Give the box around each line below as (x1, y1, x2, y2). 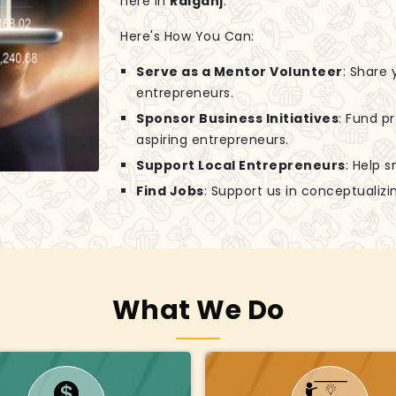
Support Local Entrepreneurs (136, 156, 346, 175)
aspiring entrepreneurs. (136, 131, 289, 149)
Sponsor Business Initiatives (136, 110, 339, 128)
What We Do (111, 292, 285, 330)
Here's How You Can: (120, 27, 255, 46)
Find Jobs (136, 182, 204, 201)
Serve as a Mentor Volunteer (136, 63, 343, 81)
